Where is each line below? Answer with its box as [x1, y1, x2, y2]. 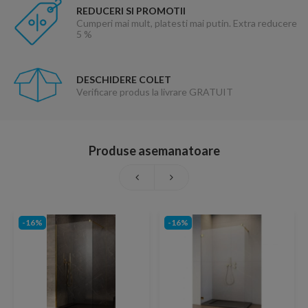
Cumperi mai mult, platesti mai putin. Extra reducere [76, 16, 297, 29]
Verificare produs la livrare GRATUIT [76, 85, 233, 98]
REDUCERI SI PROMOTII [76, 4, 186, 16]
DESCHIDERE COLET [76, 73, 171, 85]
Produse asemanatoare [88, 143, 220, 159]
